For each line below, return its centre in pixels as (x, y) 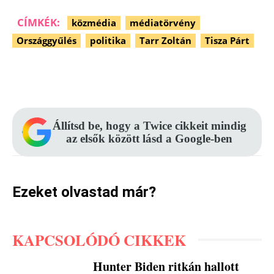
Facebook (61, 76)
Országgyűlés (46, 40)
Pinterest (146, 76)
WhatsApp (235, 76)
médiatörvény (163, 22)
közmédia (94, 22)
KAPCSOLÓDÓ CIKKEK (99, 240)
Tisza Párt (227, 40)
